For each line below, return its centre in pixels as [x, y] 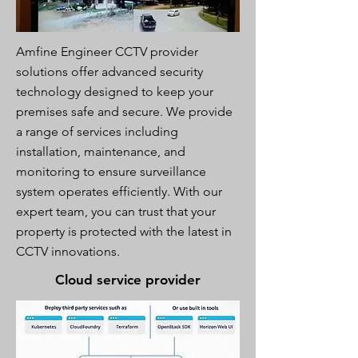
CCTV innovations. [68, 251]
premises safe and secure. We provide [124, 111]
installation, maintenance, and [101, 151]
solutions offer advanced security [109, 72]
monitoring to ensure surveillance [111, 171]
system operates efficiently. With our [119, 191]
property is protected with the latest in [124, 231]
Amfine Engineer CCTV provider [107, 52]
